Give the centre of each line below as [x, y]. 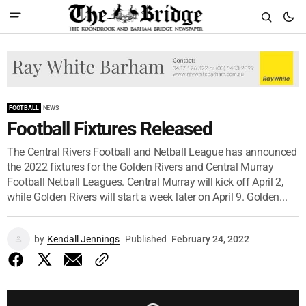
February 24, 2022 [210, 239]
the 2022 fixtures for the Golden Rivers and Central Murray [140, 167]
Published [146, 239]
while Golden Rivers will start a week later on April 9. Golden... [147, 197]
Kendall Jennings [83, 239]
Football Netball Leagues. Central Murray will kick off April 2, [145, 182]
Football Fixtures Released [110, 128]
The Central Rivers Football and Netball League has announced [152, 152]
